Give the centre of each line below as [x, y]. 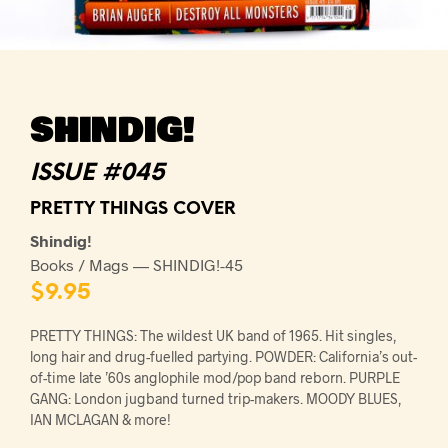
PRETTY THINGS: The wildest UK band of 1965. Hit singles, [213, 335]
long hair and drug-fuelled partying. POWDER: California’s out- [223, 356]
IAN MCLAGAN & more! [100, 419]
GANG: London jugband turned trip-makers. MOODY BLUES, [216, 398]
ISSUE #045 [97, 174]
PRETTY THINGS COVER [133, 209]
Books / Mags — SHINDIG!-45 [136, 264]
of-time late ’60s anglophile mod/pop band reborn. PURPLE [215, 377]
